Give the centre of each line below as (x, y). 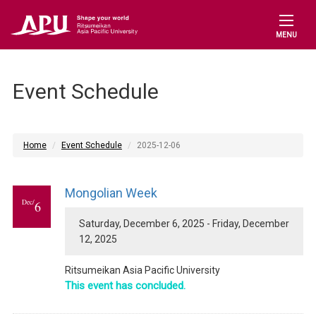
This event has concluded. (125, 286)
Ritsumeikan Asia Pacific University (142, 270)
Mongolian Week (111, 193)
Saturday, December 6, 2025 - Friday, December (184, 224)
